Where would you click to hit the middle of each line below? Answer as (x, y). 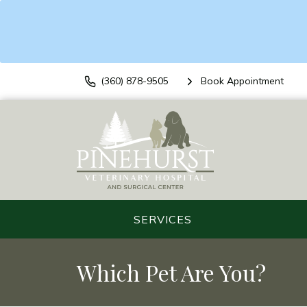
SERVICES (163, 219)
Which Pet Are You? (171, 272)
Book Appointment (242, 81)
